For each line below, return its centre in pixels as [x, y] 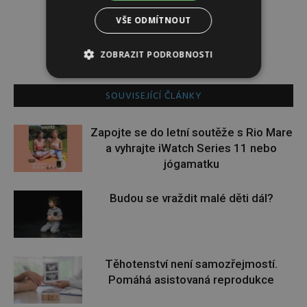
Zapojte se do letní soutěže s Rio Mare [191, 132]
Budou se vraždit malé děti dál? [191, 198]
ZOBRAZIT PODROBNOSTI [156, 54]
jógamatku [191, 164]
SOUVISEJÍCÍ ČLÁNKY [153, 96]
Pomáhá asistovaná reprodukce [191, 280]
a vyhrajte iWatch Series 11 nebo [191, 148]
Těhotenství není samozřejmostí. [191, 264]
